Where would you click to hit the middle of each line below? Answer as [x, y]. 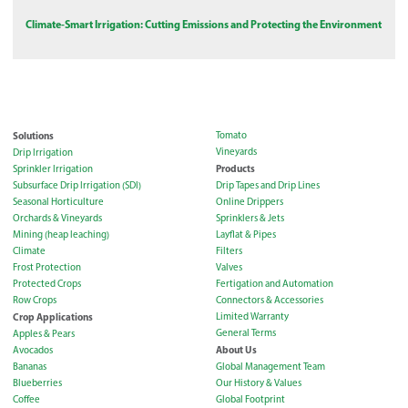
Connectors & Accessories [269, 301]
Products [235, 169]
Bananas [30, 367]
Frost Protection [47, 268]
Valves [229, 268]
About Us [236, 350]
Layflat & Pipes [245, 235]
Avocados [33, 351]
